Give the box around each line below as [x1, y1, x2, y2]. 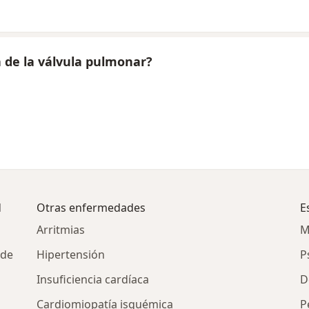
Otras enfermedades [37, 200, 146, 216]
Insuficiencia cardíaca [37, 272, 150, 288]
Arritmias [37, 222, 86, 238]
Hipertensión [37, 247, 106, 263]
